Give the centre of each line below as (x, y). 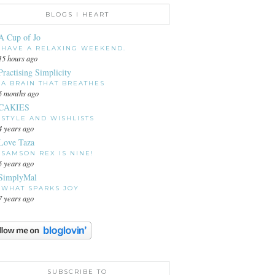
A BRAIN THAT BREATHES (53, 83)
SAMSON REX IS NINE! (48, 153)
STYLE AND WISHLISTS (48, 118)
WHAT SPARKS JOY (40, 188)
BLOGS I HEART (77, 14)
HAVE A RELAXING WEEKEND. (64, 48)
